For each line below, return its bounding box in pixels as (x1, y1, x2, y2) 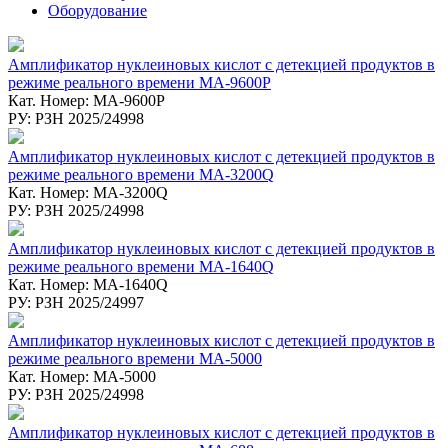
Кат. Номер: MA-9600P (8, 91, 165, 109)
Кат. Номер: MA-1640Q (8, 275, 168, 293)
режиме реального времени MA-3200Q (8, 165, 274, 183)
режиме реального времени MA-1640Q (8, 257, 274, 275)
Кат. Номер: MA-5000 (8, 367, 156, 385)
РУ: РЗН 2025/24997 (8, 293, 144, 311)
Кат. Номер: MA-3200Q (8, 183, 168, 201)
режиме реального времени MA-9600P (8, 73, 271, 91)
